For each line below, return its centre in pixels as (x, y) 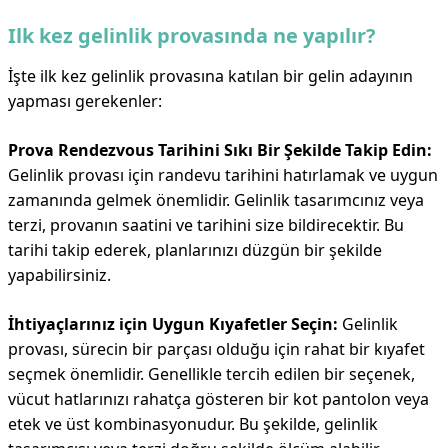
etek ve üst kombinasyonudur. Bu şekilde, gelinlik (193, 424)
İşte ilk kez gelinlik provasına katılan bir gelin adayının (210, 76)
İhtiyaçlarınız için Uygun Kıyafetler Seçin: (173, 324)
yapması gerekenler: (85, 101)
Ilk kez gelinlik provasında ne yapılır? (192, 35)
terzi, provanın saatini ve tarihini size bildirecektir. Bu (206, 225)
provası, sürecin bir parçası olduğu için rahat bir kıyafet (216, 349)
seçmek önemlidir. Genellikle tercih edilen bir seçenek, (211, 374)
